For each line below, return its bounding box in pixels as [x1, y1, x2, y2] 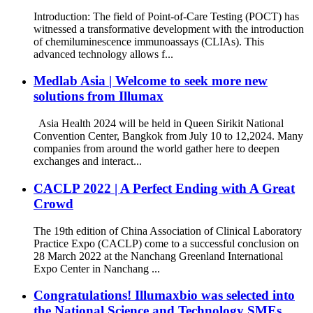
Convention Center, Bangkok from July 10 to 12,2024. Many [34, 130, 303, 143]
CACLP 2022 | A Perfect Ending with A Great [34, 180, 295, 196]
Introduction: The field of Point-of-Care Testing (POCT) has [34, 10, 299, 22]
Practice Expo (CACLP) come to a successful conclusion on [34, 237, 299, 249]
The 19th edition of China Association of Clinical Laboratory [34, 224, 302, 237]
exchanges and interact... [34, 155, 142, 168]
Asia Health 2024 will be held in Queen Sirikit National [34, 117, 284, 130]
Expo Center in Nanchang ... [34, 262, 160, 275]
